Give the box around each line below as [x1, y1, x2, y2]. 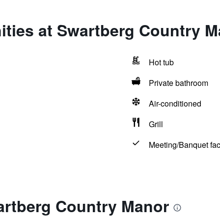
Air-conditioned [148, 98, 201, 109]
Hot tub [148, 56, 174, 68]
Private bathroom [148, 77, 208, 88]
